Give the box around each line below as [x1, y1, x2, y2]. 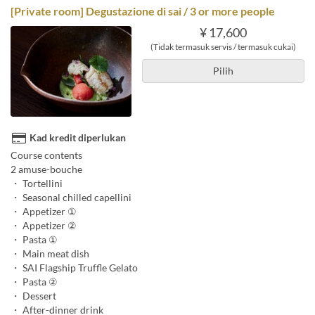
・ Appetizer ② [11, 219, 77, 232]
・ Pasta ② [11, 276, 58, 288]
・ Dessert [11, 290, 56, 302]
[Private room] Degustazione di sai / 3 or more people [11, 4, 275, 18]
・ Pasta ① [11, 233, 58, 246]
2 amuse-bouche [11, 163, 82, 176]
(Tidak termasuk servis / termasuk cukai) [150, 41, 296, 53]
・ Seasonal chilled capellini [11, 191, 131, 204]
